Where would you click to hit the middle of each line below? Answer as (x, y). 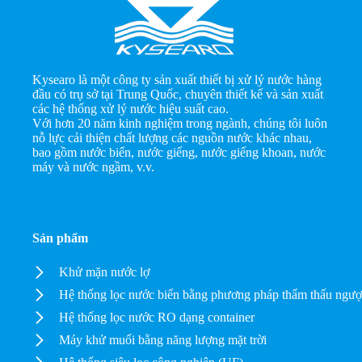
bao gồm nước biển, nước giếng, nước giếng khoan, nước (179, 153)
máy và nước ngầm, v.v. (94, 167)
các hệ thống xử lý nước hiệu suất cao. (131, 109)
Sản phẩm (61, 238)
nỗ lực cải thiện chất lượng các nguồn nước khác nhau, (173, 138)
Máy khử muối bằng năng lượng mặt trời (163, 340)
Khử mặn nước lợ (105, 272)
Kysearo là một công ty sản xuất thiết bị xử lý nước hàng (177, 80)
